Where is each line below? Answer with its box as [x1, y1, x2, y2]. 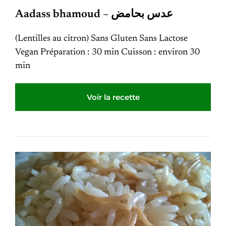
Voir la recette [86, 92, 140, 102]
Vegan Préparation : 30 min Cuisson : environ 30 [15, 48, 200, 58]
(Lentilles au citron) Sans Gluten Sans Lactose [15, 34, 188, 44]
